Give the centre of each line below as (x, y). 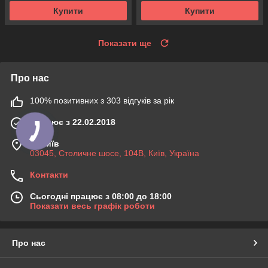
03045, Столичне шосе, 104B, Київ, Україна (115, 153)
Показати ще (125, 43)
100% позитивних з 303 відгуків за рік (102, 100)
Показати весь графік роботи (92, 205)
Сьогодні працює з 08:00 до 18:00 (101, 196)
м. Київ (45, 143)
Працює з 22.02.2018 (73, 122)
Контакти (49, 174)
